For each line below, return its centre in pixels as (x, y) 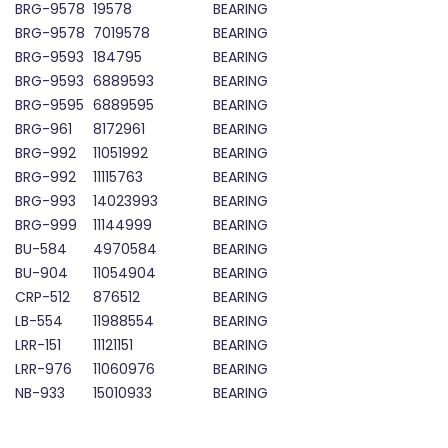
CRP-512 (42, 297)
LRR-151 (38, 345)
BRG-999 (46, 225)
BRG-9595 (49, 105)
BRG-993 (45, 201)
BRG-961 (43, 129)
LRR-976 (43, 369)
